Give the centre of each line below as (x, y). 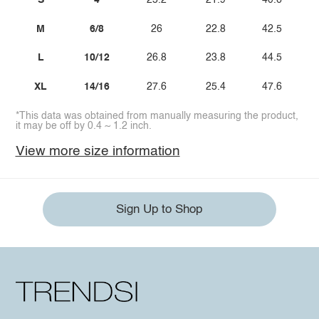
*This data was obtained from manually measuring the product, (157, 116)
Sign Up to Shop (159, 209)
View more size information (98, 151)
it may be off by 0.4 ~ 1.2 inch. (83, 126)
